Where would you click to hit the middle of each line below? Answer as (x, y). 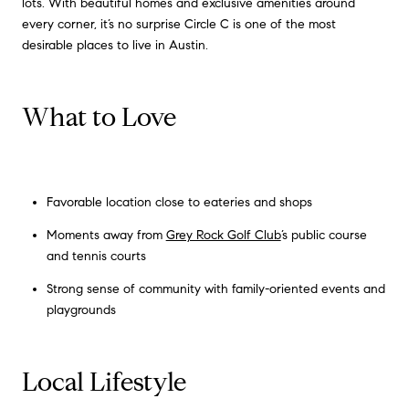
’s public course (324, 235)
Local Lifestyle (107, 382)
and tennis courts (96, 256)
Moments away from (106, 235)
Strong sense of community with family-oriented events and (215, 289)
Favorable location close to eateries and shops (181, 202)
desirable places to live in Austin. (117, 46)
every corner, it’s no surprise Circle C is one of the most (179, 25)
